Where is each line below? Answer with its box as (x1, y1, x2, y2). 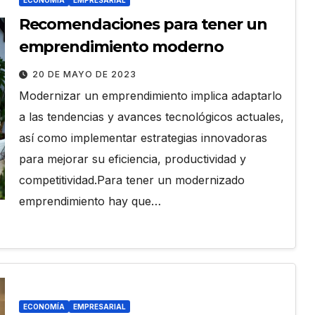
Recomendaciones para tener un (18, 15, 267, 34)
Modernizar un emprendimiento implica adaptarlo (18, 89, 282, 103)
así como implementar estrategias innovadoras (18, 131, 267, 146)
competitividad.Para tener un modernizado (18, 173, 245, 188)
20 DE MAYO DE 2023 (32, 69, 136, 80)
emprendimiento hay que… (18, 194, 161, 209)
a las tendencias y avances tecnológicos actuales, (18, 110, 284, 124)
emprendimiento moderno (18, 37, 224, 57)
